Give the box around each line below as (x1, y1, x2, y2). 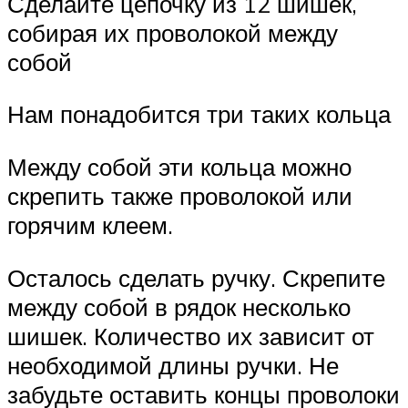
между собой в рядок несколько (7, 291, 351, 321)
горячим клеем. (7, 210, 173, 240)
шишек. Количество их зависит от (7, 321, 374, 351)
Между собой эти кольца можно (7, 152, 352, 181)
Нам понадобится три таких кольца (7, 99, 391, 129)
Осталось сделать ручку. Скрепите (7, 262, 385, 292)
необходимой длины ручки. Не (7, 350, 339, 380)
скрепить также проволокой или (7, 181, 352, 210)
